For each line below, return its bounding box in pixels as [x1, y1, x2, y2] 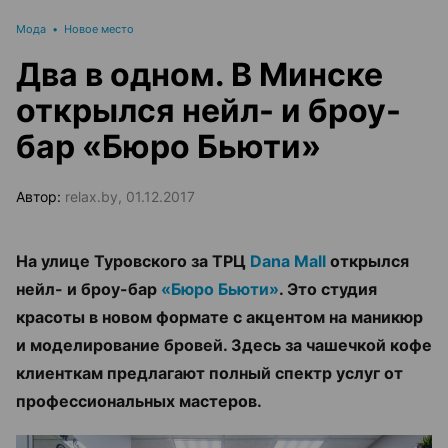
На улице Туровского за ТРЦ [16, 251, 250, 271]
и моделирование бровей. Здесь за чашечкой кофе [16, 335, 432, 355]
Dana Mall [250, 251, 326, 271]
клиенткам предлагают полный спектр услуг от [16, 363, 403, 383]
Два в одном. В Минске [16, 55, 383, 94]
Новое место [64, 22, 134, 36]
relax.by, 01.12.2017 [65, 188, 195, 205]
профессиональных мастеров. [16, 391, 262, 411]
